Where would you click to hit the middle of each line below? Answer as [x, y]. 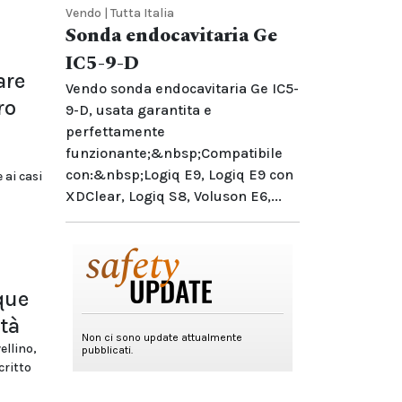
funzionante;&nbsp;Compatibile [174, 153]
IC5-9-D [102, 64]
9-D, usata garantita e [139, 110]
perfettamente [115, 131]
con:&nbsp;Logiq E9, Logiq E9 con [179, 175]
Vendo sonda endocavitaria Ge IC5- [182, 88]
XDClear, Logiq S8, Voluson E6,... [174, 196]
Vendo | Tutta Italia [120, 13]
